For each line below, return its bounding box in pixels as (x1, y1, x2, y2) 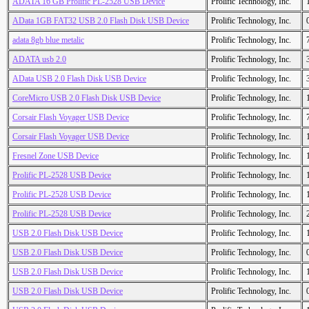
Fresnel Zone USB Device (12, 151, 99, 161)
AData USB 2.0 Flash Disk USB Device (12, 74, 146, 84)
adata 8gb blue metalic (12, 35, 84, 46)
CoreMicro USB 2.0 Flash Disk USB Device (12, 93, 161, 103)
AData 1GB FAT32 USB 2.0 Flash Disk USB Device (12, 16, 189, 26)
